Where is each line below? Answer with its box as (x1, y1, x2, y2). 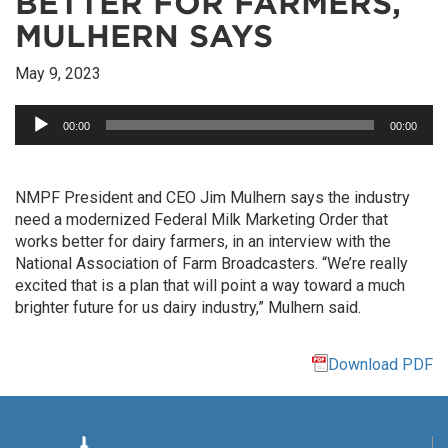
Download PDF (328, 355, 433, 374)
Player (14, 127, 59, 146)
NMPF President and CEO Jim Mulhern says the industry (15, 188, 410, 207)
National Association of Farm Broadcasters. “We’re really (15, 254, 408, 273)
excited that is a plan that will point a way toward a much (15, 276, 405, 295)
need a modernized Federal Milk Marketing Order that (15, 210, 388, 229)
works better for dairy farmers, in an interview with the (15, 232, 391, 251)
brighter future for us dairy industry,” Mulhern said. (15, 298, 361, 317)
